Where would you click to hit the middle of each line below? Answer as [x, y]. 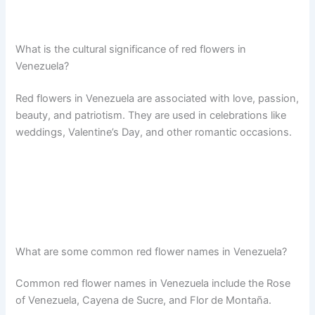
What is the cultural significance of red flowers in [131, 50]
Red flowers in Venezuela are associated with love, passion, [157, 99]
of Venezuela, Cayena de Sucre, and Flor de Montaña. [144, 301]
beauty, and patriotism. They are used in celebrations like [151, 116]
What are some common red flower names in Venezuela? [152, 251]
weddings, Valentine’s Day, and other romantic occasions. [154, 133]
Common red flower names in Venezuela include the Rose [153, 284]
